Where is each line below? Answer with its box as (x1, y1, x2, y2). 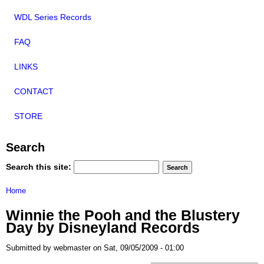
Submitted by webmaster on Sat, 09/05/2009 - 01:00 (6, 243, 184, 252)
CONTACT (14, 87, 54, 97)
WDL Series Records (14, 12, 91, 22)
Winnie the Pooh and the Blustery (6, 207, 240, 224)
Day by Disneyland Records (6, 219, 200, 236)
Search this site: (6, 161, 74, 171)
